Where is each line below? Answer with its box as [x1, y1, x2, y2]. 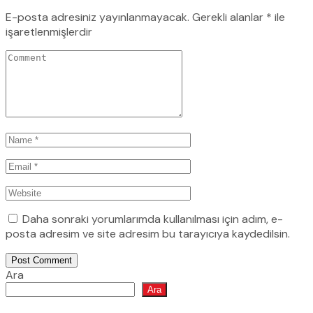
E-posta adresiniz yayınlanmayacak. [6, 10, 189, 25]
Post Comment [11, 255, 72, 266]
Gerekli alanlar [192, 10, 266, 25]
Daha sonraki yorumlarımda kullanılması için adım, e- [22, 212, 283, 227]
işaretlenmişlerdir [6, 24, 92, 40]
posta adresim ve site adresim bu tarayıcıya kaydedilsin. [6, 226, 290, 242]
